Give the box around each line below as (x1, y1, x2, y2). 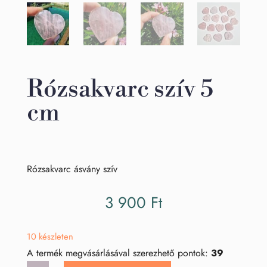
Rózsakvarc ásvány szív (26, 162, 117, 176)
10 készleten (26, 229, 73, 243)
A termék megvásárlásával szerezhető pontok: (26, 246, 211, 260)
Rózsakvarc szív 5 (26, 74, 213, 104)
